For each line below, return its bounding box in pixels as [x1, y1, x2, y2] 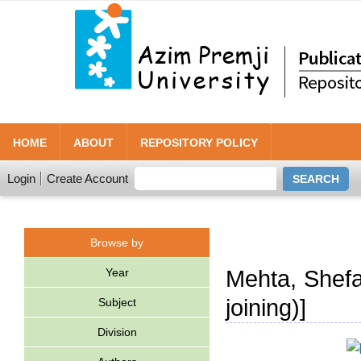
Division [97, 326, 137, 338]
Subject [98, 296, 136, 309]
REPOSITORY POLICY [140, 136, 258, 149]
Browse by [90, 236, 143, 249]
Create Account [47, 172, 128, 185]
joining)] [226, 295, 306, 321]
